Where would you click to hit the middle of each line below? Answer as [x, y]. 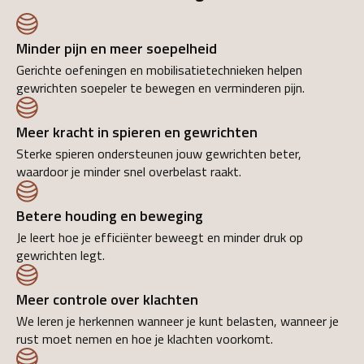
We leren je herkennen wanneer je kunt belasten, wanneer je [178, 321]
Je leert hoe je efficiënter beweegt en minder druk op [160, 237]
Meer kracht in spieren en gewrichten [137, 132]
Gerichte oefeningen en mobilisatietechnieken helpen [159, 69]
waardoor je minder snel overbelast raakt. [129, 171]
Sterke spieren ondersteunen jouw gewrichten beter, [159, 153]
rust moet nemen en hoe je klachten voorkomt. [145, 338]
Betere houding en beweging [110, 215]
